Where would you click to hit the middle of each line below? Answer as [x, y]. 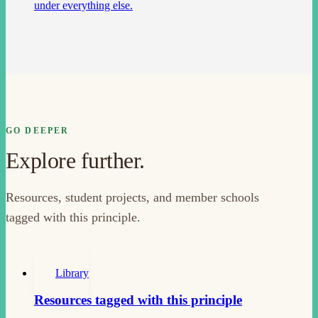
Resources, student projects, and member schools [132, 197]
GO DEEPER [38, 130]
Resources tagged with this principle [138, 300]
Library [72, 273]
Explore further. [75, 160]
